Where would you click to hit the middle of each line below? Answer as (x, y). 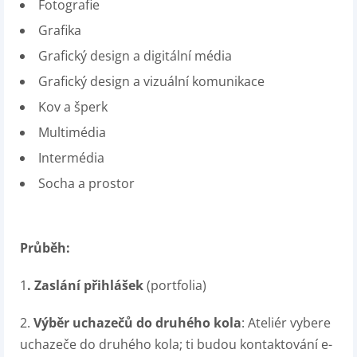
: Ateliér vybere (286, 323)
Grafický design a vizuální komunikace (151, 81)
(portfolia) (175, 285)
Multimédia (72, 132)
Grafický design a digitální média (135, 56)
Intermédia (71, 158)
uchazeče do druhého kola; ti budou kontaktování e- (176, 344)
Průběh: (45, 248)
